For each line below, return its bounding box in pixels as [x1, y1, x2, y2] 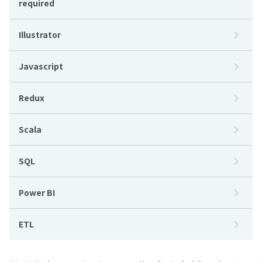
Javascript [19, 60, 63, 72]
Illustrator [19, 29, 61, 40]
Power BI [19, 187, 55, 198]
